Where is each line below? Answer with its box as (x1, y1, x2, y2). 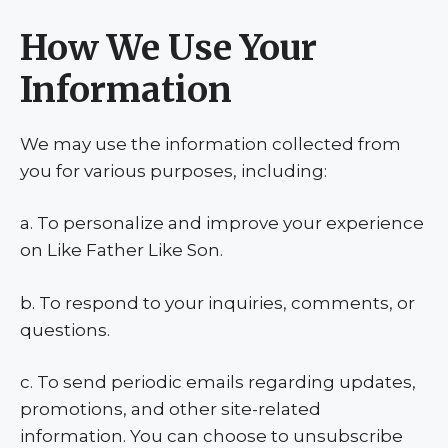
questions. (20, 319, 110, 340)
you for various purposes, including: (20, 160, 327, 181)
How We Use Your (20, 25, 317, 70)
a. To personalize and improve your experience (20, 213, 424, 233)
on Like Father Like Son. (20, 240, 223, 260)
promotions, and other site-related (20, 399, 321, 419)
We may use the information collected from (20, 133, 401, 154)
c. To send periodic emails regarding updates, (20, 372, 416, 392)
